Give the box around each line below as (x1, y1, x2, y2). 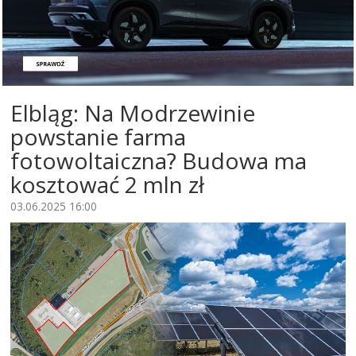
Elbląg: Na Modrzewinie (10, 98, 255, 129)
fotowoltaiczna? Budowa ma (10, 145, 307, 176)
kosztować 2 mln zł (10, 169, 204, 200)
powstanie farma (10, 122, 186, 153)
